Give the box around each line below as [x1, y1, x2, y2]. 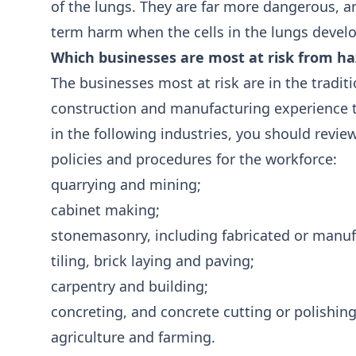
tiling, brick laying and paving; [51, 251, 254, 270]
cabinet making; [51, 200, 160, 219]
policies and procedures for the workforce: [51, 149, 337, 168]
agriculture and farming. [51, 327, 215, 346]
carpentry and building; [51, 277, 208, 296]
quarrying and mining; [51, 175, 201, 194]
